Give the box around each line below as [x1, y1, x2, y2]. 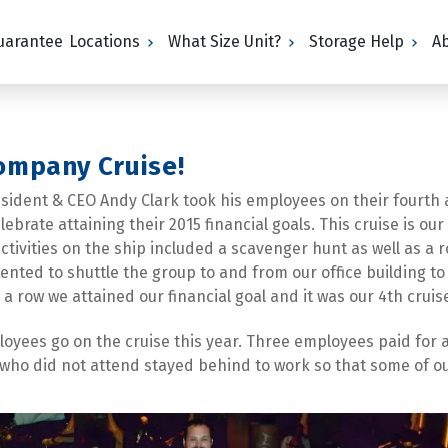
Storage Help [309, 32, 405, 51]
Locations [69, 32, 141, 51]
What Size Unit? [168, 32, 282, 51]
